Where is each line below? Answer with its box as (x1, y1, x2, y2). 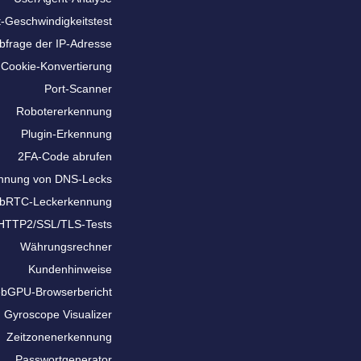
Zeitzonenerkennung (6, 330, 112, 343)
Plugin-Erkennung (21, 127, 112, 140)
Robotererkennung (16, 105, 112, 118)
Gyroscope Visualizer (4, 308, 112, 321)
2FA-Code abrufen (18, 150, 112, 163)
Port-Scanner (44, 82, 112, 95)
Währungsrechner (20, 240, 112, 253)
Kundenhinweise (28, 263, 112, 276)
